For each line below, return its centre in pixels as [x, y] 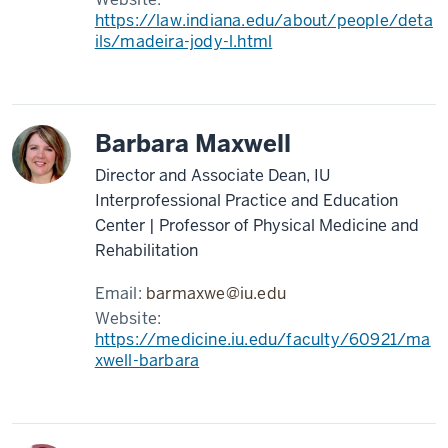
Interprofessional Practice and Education [246, 200]
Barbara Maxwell [192, 143]
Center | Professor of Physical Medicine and [256, 225]
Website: [128, 318]
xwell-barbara [147, 360]
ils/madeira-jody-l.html [183, 41]
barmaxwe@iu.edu [216, 293]
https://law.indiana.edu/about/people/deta [263, 20]
